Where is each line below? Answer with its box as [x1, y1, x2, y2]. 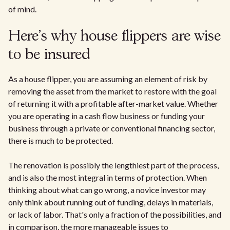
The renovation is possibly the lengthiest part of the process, [8, 160, 219, 170]
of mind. [8, 4, 36, 14]
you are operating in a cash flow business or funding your [8, 111, 205, 121]
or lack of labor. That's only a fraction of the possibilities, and [8, 209, 221, 219]
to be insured [8, 48, 90, 62]
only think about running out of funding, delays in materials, [8, 197, 213, 207]
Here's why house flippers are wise [8, 30, 221, 44]
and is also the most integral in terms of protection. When [8, 172, 207, 182]
